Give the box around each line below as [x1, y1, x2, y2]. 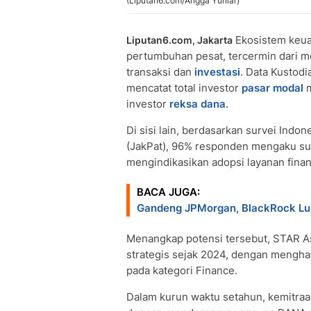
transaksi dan [126, 65, 194, 78]
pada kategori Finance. [126, 264, 237, 277]
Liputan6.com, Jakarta [126, 34, 233, 46]
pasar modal [242, 81, 303, 94]
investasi [194, 65, 240, 78]
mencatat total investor [126, 81, 242, 94]
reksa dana [169, 97, 226, 110]
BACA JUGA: [137, 185, 200, 199]
